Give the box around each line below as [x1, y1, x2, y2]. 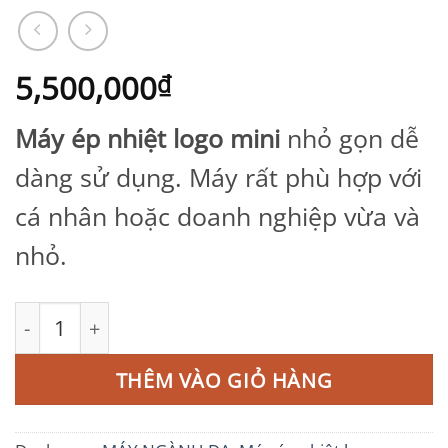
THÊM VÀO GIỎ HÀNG [115, 365, 333, 394]
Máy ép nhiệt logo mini [15, 121, 280, 156]
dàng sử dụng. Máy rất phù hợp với [15, 160, 422, 195]
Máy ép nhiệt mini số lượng [14, 303, 259, 329]
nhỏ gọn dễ [280, 121, 419, 156]
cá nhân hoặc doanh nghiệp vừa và [15, 199, 420, 234]
